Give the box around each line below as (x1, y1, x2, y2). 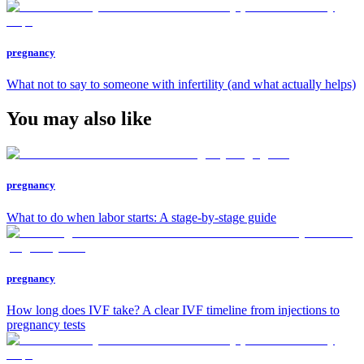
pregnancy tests (6, 317, 85, 331)
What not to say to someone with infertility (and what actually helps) (6, 77, 356, 92)
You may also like (6, 108, 152, 130)
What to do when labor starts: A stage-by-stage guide (6, 210, 276, 224)
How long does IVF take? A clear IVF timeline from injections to (6, 302, 340, 317)
